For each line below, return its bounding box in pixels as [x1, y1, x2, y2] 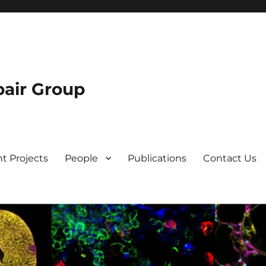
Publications [128, 152, 187, 164]
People [65, 152, 99, 164]
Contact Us [203, 152, 257, 164]
